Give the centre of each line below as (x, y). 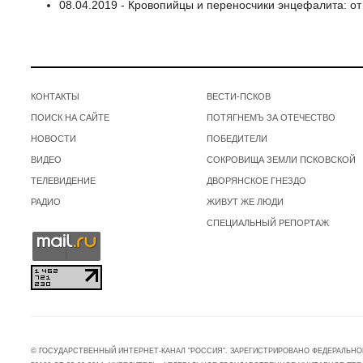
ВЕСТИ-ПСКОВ (238, 96)
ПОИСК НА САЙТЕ (70, 117)
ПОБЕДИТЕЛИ (237, 138)
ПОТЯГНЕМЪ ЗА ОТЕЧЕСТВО (271, 117)
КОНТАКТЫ (55, 96)
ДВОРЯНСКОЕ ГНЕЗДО (256, 180)
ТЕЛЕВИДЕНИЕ (63, 180)
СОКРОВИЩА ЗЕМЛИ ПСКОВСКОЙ (281, 159)
